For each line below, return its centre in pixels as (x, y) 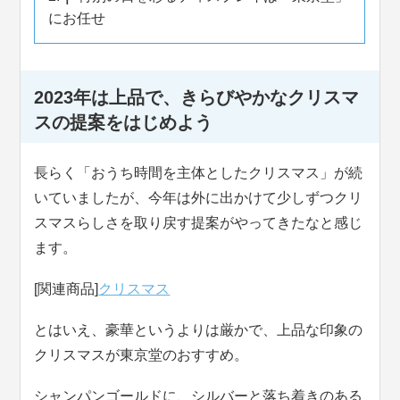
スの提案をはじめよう (124, 122)
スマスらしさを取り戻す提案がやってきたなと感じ (199, 223)
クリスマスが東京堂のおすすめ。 (142, 355)
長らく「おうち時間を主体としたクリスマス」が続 (199, 173)
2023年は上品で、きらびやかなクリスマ (197, 97)
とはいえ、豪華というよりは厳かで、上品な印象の (199, 330)
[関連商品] (67, 289)
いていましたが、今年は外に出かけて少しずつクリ (199, 198)
